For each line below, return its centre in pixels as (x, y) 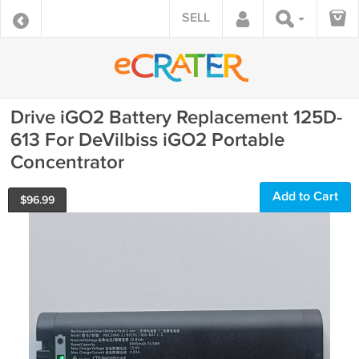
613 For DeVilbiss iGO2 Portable (147, 140)
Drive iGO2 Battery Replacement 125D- (176, 117)
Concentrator (67, 162)
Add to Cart (305, 197)
